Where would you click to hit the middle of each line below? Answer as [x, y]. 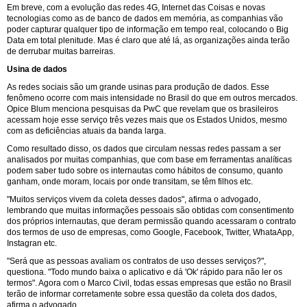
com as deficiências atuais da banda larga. [86, 131]
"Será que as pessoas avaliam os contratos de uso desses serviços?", [136, 261]
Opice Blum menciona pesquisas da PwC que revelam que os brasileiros [143, 109]
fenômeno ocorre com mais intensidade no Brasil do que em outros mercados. [152, 98]
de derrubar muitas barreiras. [61, 51]
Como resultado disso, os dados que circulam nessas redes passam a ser [144, 148]
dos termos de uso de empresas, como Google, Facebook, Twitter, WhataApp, [150, 232]
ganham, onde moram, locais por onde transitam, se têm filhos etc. [130, 181]
